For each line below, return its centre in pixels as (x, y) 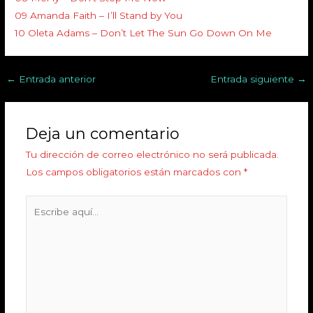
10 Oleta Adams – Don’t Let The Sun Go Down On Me (144, 32)
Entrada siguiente (253, 79)
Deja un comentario (102, 134)
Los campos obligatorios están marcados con (134, 172)
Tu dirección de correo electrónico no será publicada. (152, 155)
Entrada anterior (56, 79)
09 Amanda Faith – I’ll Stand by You (99, 15)
